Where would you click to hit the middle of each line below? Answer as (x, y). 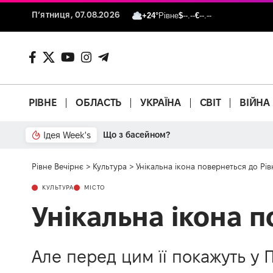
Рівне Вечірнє (58, 166)
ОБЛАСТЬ (98, 103)
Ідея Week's (67, 135)
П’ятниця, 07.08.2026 (76, 15)
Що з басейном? (136, 134)
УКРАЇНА (160, 103)
